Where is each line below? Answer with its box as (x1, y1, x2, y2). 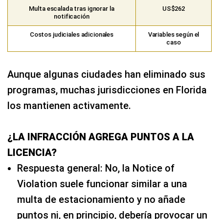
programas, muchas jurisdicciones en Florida (7, 84, 207, 96)
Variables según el (148, 30, 199, 38)
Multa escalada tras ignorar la (29, 4, 114, 12)
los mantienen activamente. (7, 99, 131, 111)
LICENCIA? (7, 146, 57, 158)
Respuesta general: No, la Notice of (17, 162, 175, 174)
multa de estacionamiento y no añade (17, 193, 185, 205)
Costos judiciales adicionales (29, 30, 114, 38)
